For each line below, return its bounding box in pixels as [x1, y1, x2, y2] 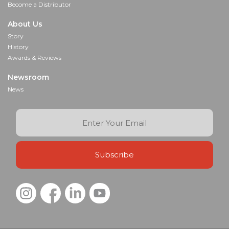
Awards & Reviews [8, 54, 61, 62]
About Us [8, 19, 42, 29]
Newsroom [8, 73, 49, 82]
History [8, 43, 29, 51]
